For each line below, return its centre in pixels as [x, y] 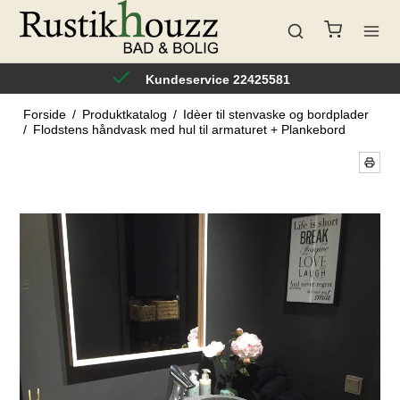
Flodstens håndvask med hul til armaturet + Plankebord [189, 129]
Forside [44, 114]
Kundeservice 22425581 [217, 79]
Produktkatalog [124, 114]
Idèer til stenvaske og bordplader [275, 114]
